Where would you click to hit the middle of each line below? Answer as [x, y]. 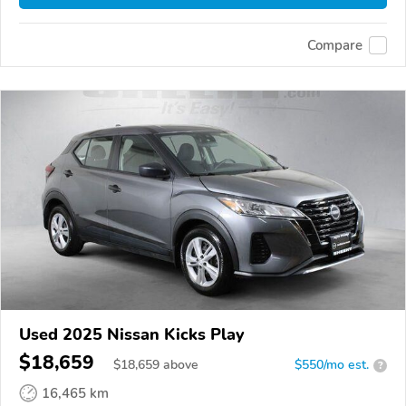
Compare [335, 45]
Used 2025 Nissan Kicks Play [132, 335]
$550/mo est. [332, 365]
